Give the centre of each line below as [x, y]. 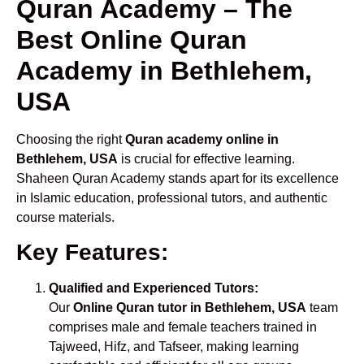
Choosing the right [71, 139]
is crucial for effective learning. [206, 158]
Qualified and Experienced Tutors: [154, 288]
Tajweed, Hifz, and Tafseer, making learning [174, 347]
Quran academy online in [202, 139]
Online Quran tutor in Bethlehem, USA [190, 308]
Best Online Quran [132, 39]
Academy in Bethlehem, [164, 70]
